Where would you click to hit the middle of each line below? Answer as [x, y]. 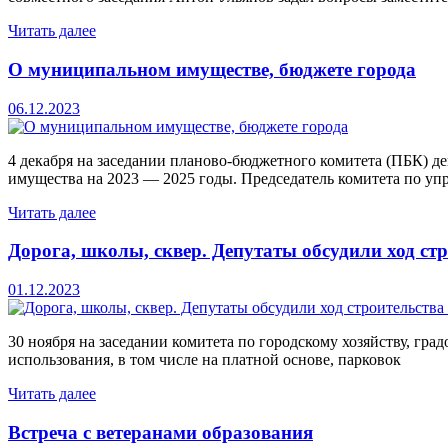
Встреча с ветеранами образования [160, 432]
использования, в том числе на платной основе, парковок [204, 359]
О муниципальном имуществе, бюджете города [212, 69]
